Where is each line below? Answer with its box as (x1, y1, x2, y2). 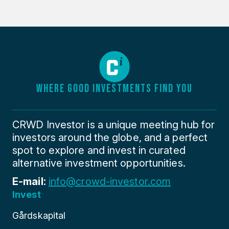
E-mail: (12, 175, 49, 188)
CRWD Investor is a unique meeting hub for (12, 119, 215, 131)
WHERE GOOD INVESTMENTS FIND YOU (36, 82, 193, 96)
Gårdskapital (12, 210, 66, 221)
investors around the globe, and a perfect (12, 131, 208, 144)
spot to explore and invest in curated (12, 144, 186, 157)
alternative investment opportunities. (12, 157, 186, 170)
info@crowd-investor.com (48, 175, 171, 188)
